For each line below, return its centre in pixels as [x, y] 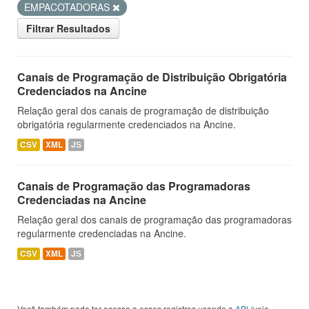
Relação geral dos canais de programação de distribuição [143, 110]
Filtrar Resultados [68, 28]
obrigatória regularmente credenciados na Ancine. [127, 124]
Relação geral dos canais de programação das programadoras [154, 219]
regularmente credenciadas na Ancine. [102, 233]
